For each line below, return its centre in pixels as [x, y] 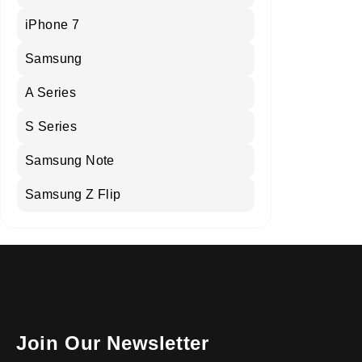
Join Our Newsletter [113, 343]
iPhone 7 [53, 25]
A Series [51, 93]
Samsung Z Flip [73, 195]
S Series [51, 127]
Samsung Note [70, 161]
